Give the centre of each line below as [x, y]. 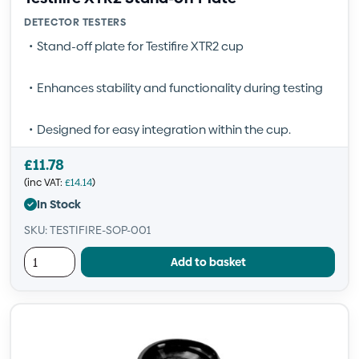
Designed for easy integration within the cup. [164, 129]
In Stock [59, 204]
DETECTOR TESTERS [75, 22]
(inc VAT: [44, 182]
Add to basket [208, 262]
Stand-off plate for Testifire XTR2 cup [140, 46]
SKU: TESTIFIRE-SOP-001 [87, 230]
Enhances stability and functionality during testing [180, 88]
